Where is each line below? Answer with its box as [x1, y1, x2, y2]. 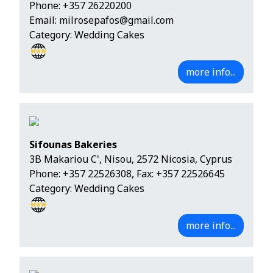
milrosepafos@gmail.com [59, 13, 174, 27]
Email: [29, 13, 59, 27]
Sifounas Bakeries [29, 138, 117, 152]
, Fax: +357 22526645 [132, 167, 225, 181]
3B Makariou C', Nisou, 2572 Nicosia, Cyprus [29, 152, 232, 166]
